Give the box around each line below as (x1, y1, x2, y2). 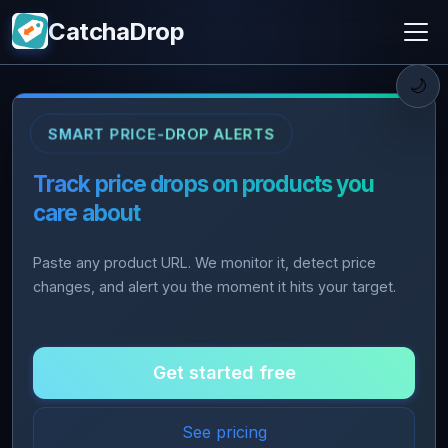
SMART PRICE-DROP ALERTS (47, 124, 276, 143)
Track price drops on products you (33, 170, 375, 197)
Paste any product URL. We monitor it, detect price (33, 254, 376, 271)
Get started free (152, 362, 296, 383)
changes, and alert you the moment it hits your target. (33, 278, 396, 295)
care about (33, 199, 141, 226)
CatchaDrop (48, 17, 185, 46)
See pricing (181, 422, 267, 442)
